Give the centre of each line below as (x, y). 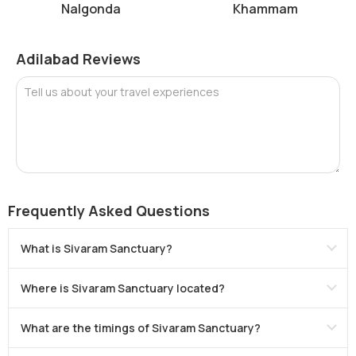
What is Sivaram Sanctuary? (97, 248)
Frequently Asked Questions (109, 210)
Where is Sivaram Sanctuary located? (123, 288)
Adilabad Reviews (78, 58)
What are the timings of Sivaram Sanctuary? (141, 327)
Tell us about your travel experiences (122, 91)
